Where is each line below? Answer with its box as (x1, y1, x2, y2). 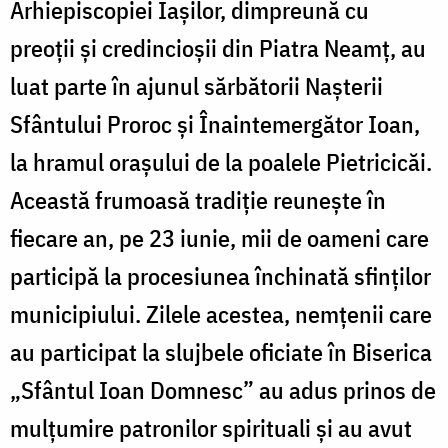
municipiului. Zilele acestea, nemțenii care (10, 298, 432, 331)
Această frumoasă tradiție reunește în (10, 184, 386, 217)
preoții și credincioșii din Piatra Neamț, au (10, 32, 426, 65)
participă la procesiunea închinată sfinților (10, 260, 431, 293)
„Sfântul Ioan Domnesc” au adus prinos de (10, 374, 436, 407)
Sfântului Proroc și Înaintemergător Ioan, (10, 108, 420, 141)
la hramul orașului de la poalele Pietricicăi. (10, 146, 432, 179)
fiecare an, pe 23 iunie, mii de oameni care (10, 222, 429, 255)
